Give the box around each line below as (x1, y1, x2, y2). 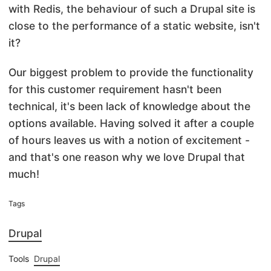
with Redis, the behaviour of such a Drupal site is (8, 2, 255, 15)
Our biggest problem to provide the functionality (8, 66, 253, 79)
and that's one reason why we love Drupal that (8, 151, 245, 164)
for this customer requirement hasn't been (8, 83, 221, 96)
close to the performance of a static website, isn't (8, 19, 260, 32)
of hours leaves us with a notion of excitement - (8, 134, 250, 147)
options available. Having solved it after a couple (8, 117, 254, 130)
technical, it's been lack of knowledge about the (8, 100, 250, 113)
